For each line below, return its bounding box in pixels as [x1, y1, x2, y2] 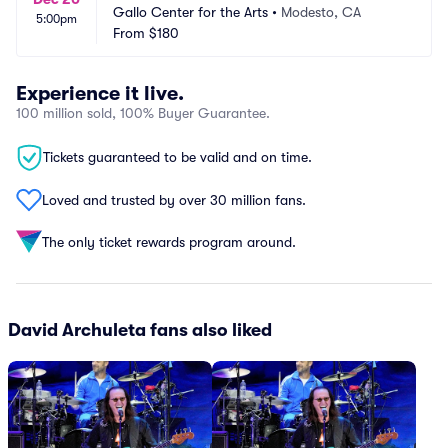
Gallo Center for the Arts [113, 4, 268, 20]
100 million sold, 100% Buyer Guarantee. [16, 105, 270, 121]
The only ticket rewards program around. [42, 233, 296, 250]
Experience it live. [16, 82, 184, 105]
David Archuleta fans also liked [8, 320, 272, 340]
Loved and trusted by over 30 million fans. [42, 191, 306, 208]
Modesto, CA [281, 4, 361, 20]
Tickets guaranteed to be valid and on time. [43, 149, 312, 165]
